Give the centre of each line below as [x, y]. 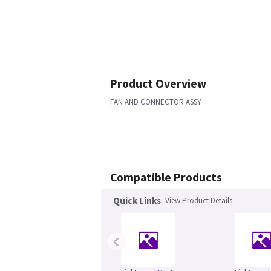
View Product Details [199, 201]
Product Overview [158, 83]
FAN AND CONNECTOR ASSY [156, 102]
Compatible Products [166, 177]
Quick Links [137, 201]
